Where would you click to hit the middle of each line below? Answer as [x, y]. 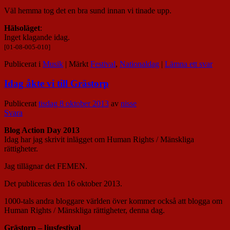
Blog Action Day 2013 [42, 130]
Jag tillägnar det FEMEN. [46, 166]
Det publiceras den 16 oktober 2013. [63, 184]
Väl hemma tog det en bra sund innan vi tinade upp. [88, 10]
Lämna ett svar [189, 64]
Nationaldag [139, 64]
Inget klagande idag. [37, 37]
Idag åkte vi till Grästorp [56, 84]
